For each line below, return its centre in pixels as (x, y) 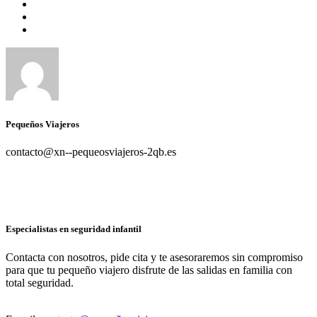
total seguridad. (40, 282)
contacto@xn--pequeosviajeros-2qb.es (91, 152)
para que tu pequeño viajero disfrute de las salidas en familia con (149, 270)
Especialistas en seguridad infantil (74, 229)
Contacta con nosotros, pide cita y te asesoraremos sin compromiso (154, 257)
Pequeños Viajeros (42, 125)
